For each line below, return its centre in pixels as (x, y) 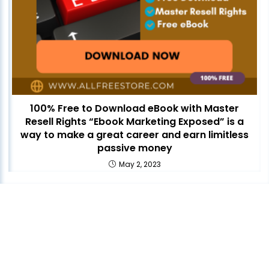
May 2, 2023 (140, 165)
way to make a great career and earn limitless (134, 135)
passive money (134, 148)
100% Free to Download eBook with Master (134, 109)
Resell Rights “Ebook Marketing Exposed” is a (134, 122)
